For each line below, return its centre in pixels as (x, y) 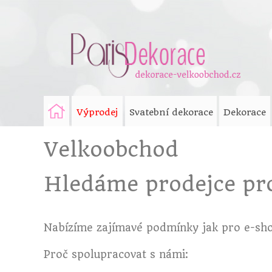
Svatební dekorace (171, 112)
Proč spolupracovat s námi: (116, 255)
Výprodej (97, 112)
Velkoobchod (111, 150)
